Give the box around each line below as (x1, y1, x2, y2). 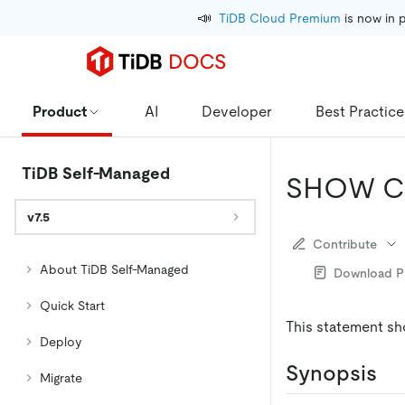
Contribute (313, 236, 377, 251)
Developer (202, 102, 272, 120)
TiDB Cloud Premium (219, 11, 341, 25)
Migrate (40, 371, 82, 385)
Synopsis (286, 360, 377, 385)
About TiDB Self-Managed (40, 262, 189, 277)
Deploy (40, 334, 81, 349)
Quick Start (40, 298, 105, 313)
